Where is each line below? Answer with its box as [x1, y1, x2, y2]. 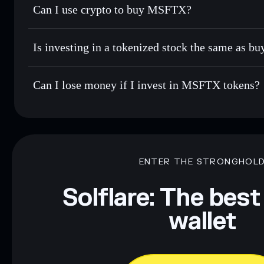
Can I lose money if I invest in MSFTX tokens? [33, 78, 260, 91]
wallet [168, 207, 236, 237]
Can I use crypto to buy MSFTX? [33, 2, 192, 16]
